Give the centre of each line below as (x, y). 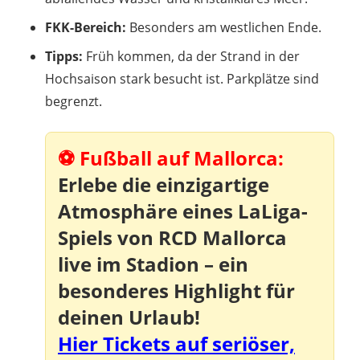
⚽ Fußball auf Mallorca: (171, 157)
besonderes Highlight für (176, 290)
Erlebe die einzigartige (164, 184)
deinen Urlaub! (129, 317)
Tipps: (64, 56)
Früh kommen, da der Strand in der (191, 56)
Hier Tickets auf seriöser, (176, 343)
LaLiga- (273, 211)
